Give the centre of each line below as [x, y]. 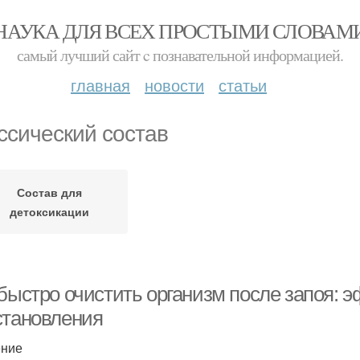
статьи [243, 85]
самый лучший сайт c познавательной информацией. [180, 55]
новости [174, 85]
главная [100, 85]
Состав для [49, 192]
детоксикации [49, 211]
